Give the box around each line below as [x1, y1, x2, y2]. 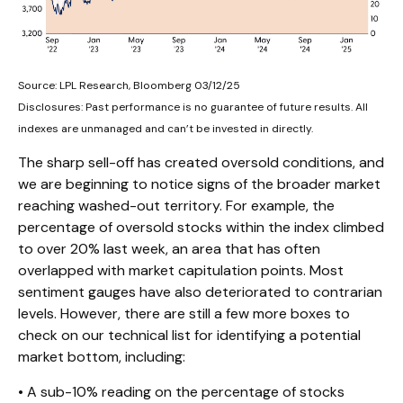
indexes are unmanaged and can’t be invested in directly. [18, 121, 313, 136]
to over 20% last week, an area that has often [18, 238, 320, 258]
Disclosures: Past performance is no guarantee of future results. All [18, 99, 368, 114]
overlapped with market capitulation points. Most [18, 260, 344, 280]
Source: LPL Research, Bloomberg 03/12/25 [18, 77, 240, 93]
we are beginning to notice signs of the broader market [18, 174, 381, 193]
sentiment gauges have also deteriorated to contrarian [18, 282, 382, 301]
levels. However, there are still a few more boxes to [18, 303, 350, 323]
